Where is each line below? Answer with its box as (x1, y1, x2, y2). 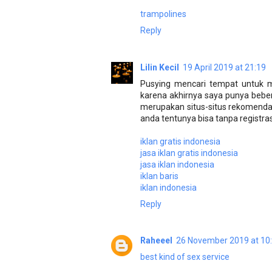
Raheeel (140, 236, 172, 245)
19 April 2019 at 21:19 (183, 62, 266, 72)
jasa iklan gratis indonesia (140, 148, 238, 158)
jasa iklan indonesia (140, 159, 214, 169)
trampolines (140, 9, 186, 19)
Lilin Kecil (140, 62, 179, 72)
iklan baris (140, 171, 178, 181)
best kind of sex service (140, 252, 229, 262)
